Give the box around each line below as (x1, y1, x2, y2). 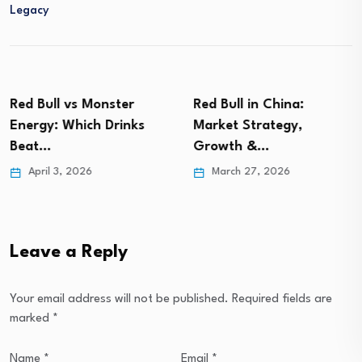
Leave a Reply (10, 243, 128, 261)
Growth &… (193, 140, 269, 154)
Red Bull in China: (193, 98, 304, 112)
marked (10, 313, 53, 325)
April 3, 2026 (25, 166, 92, 177)
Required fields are (232, 293, 332, 305)
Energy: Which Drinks (10, 119, 145, 133)
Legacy (10, 5, 49, 17)
